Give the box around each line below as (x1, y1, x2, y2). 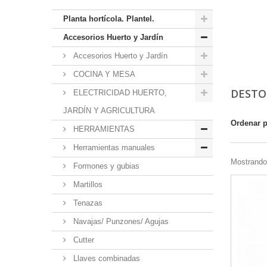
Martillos (71, 180, 103, 190)
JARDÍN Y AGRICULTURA (63, 106, 155, 116)
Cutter (71, 235, 94, 245)
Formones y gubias (71, 162, 139, 171)
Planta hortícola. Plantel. (63, 14, 154, 24)
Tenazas (71, 198, 103, 208)
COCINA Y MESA (71, 70, 135, 79)
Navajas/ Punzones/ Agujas (71, 217, 169, 226)
